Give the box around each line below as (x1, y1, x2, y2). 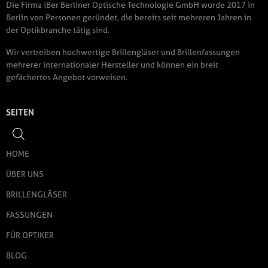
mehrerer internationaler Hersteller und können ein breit (6, 58, 218, 71)
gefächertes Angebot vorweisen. (6, 71, 127, 83)
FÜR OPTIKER (6, 229, 54, 240)
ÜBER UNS (6, 167, 44, 179)
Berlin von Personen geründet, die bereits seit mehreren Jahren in (6, 11, 251, 23)
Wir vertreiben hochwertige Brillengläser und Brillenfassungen (6, 45, 240, 58)
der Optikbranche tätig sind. (6, 23, 109, 36)
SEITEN (6, 105, 34, 118)
